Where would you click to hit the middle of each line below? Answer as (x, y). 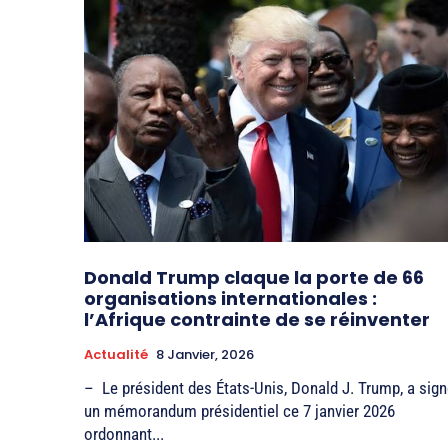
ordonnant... (124, 433)
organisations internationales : (230, 298)
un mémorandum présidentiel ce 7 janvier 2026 (239, 410)
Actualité (116, 354)
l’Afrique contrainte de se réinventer (257, 319)
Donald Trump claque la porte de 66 (254, 277)
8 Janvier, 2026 (205, 354)
